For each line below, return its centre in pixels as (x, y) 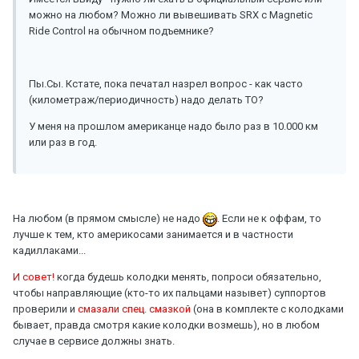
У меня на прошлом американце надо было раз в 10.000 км (173, 127)
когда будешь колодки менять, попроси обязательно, (189, 277)
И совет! (35, 277)
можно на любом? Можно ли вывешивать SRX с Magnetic (171, 15)
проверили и (45, 309)
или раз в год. (63, 143)
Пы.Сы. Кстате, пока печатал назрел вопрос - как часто (166, 84)
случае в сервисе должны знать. (94, 341)
